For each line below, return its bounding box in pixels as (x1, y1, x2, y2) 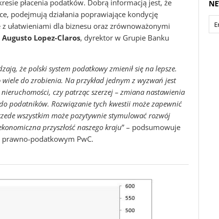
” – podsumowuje (122, 122, 180, 132)
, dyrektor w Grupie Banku (80, 33, 169, 43)
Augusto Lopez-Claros (2, 33, 80, 43)
